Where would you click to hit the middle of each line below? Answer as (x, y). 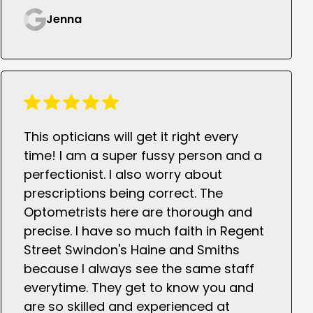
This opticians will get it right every (131, 137)
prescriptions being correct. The (123, 194)
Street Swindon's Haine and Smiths (131, 250)
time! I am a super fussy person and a (143, 156)
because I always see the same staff (139, 269)
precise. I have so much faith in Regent (144, 231)
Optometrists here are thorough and (138, 212)
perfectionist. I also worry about (123, 175)
